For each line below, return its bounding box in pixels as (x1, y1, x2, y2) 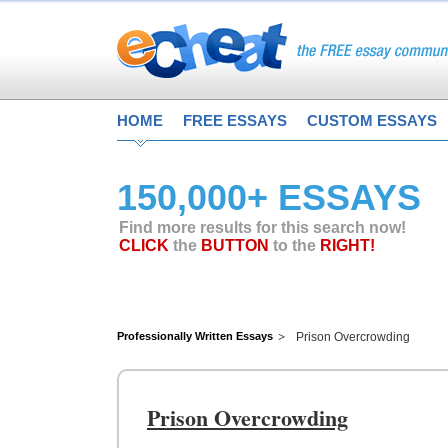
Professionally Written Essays (117, 330, 273, 342)
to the (269, 237, 320, 254)
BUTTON (201, 237, 269, 254)
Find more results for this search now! (119, 219, 406, 236)
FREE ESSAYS (183, 112, 287, 129)
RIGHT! (320, 237, 375, 254)
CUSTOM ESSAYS (307, 112, 437, 129)
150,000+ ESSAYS (117, 177, 421, 218)
